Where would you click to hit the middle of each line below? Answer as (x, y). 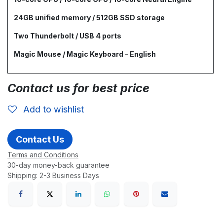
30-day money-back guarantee (58, 165)
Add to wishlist (54, 109)
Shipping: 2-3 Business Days (53, 175)
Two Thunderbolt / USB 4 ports (68, 36)
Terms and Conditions (43, 155)
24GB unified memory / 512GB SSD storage (89, 18)
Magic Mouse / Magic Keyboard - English (85, 54)
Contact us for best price (78, 88)
